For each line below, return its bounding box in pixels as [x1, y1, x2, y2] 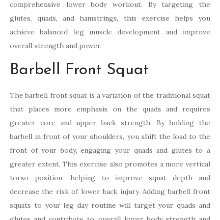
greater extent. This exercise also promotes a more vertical [10, 159, 210, 168]
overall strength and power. [10, 41, 102, 50]
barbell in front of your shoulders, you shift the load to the [10, 132, 210, 141]
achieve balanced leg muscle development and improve [10, 27, 210, 36]
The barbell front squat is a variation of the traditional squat [10, 90, 210, 100]
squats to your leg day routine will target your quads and [10, 200, 210, 210]
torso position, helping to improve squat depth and [10, 173, 210, 182]
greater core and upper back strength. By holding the [10, 118, 210, 127]
